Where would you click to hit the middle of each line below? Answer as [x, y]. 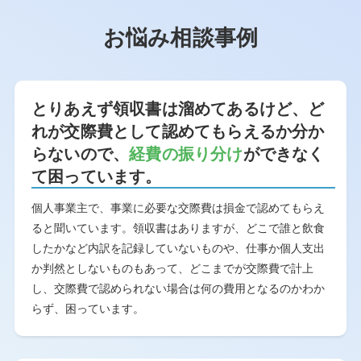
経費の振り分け [186, 154]
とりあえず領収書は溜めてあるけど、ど [178, 108]
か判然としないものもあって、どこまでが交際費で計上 [172, 269]
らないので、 [80, 154]
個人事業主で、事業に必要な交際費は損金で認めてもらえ [178, 208]
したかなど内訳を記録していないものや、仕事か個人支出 [178, 249]
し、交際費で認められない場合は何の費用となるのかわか [178, 289]
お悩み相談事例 [180, 38]
